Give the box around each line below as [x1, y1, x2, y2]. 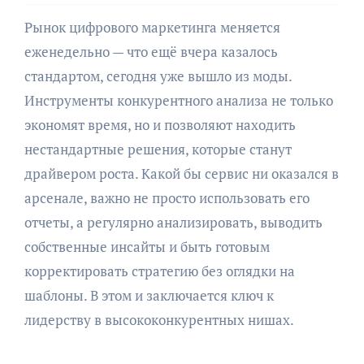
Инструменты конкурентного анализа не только [24, 91, 333, 110]
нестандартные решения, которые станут [24, 140, 292, 159]
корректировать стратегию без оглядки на [24, 262, 295, 281]
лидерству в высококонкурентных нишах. [24, 310, 294, 330]
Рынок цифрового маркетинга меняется [24, 18, 280, 37]
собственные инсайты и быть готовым [24, 237, 270, 257]
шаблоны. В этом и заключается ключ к [24, 286, 274, 305]
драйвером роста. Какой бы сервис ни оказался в [24, 164, 339, 184]
